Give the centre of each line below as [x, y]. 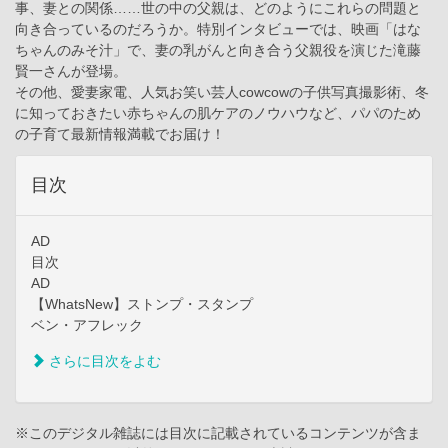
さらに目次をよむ [103, 361]
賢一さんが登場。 [71, 71]
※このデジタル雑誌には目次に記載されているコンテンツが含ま [218, 433]
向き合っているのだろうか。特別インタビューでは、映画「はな [218, 29]
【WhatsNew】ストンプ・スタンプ [142, 304]
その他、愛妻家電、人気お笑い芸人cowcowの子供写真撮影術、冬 [222, 92]
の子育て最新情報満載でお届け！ [120, 134]
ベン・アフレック [87, 325]
